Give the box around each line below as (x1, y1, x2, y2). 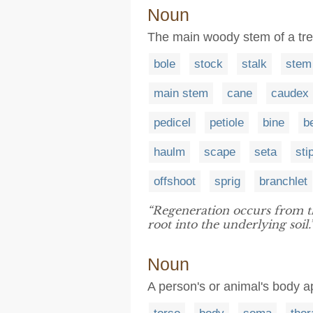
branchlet (259, 175, 307, 188)
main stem (154, 87, 208, 100)
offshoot (154, 175, 196, 188)
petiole (210, 116, 244, 129)
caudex (271, 87, 309, 100)
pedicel (154, 116, 191, 129)
